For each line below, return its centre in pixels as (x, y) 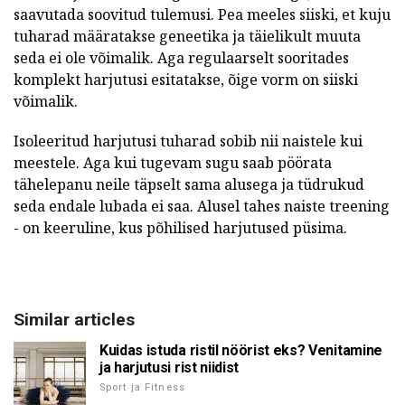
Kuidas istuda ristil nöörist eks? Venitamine (241, 350)
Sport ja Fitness (142, 387)
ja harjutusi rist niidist (169, 367)
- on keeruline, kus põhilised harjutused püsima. (180, 227)
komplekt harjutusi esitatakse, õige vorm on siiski (186, 79)
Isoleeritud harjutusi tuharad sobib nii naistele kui (188, 141)
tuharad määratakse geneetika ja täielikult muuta (187, 36)
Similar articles (74, 319)
